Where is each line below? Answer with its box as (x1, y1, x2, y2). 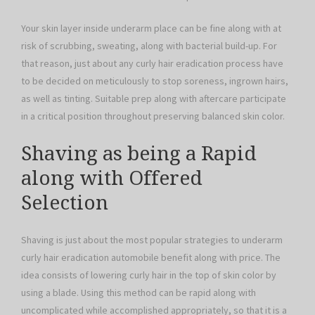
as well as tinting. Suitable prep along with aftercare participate (21, 91, 286, 105)
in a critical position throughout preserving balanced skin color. (21, 109, 285, 122)
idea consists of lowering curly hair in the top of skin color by (21, 269, 276, 282)
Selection (21, 191, 108, 214)
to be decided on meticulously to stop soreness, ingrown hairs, (21, 74, 288, 87)
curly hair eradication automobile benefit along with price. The (21, 251, 281, 264)
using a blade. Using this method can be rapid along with (21, 286, 256, 300)
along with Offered (21, 166, 202, 190)
